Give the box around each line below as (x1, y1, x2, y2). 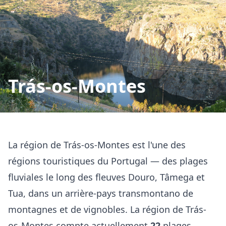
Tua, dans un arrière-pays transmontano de (8, 187, 193, 199)
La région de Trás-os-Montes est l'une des (8, 139, 186, 151)
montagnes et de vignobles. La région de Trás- (8, 203, 206, 215)
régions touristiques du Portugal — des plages (8, 155, 208, 167)
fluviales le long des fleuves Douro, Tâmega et (8, 171, 205, 183)
